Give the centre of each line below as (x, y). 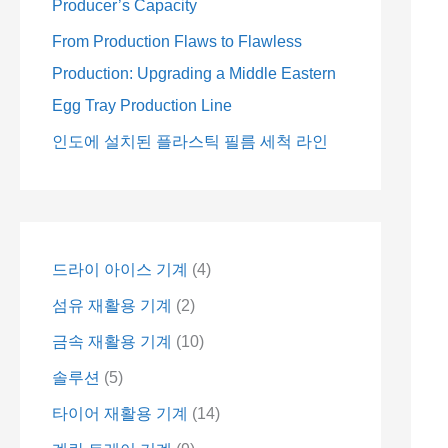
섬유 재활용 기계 (112, 305)
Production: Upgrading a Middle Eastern (194, 73)
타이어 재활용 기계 (120, 413)
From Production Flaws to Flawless (177, 41)
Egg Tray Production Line (142, 105)
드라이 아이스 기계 (120, 269)
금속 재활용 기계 (112, 341)
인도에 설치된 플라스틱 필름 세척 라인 (190, 141)
